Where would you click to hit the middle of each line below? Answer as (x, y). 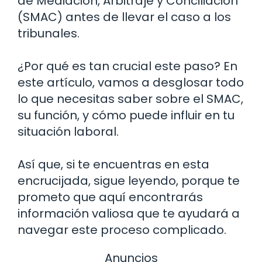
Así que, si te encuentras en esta (113, 164)
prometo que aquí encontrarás (110, 197)
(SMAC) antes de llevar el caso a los (124, 17)
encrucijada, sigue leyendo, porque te (129, 180)
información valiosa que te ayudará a (129, 213)
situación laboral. (68, 131)
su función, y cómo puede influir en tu (126, 115)
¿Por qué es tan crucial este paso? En (127, 66)
